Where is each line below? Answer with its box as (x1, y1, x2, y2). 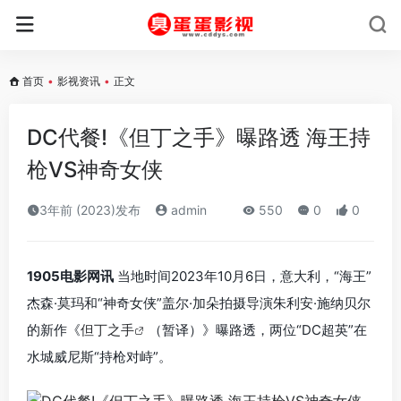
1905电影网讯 (27, 268, 114, 285)
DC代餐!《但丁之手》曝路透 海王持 (27, 124, 371, 150)
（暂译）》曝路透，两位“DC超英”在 (149, 321, 367, 338)
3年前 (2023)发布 (39, 202, 141, 218)
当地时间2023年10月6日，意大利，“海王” (114, 268, 371, 285)
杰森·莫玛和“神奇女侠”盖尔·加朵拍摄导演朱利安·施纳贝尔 (27, 294, 371, 311)
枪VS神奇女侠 (27, 157, 163, 183)
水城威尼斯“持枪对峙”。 (27, 348, 172, 365)
